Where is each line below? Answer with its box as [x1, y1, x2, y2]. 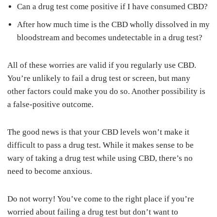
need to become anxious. [7, 167, 92, 176]
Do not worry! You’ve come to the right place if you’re [7, 194, 194, 203]
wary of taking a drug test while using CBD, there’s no [7, 154, 193, 163]
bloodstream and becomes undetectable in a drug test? [17, 33, 202, 42]
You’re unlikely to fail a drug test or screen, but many [7, 74, 190, 83]
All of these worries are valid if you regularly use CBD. [7, 61, 196, 70]
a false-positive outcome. [7, 100, 93, 109]
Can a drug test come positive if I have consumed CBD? [17, 2, 208, 11]
